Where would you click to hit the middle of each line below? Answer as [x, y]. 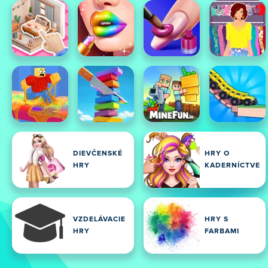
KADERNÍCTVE [232, 166]
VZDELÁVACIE [99, 220]
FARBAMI [222, 232]
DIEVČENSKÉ [98, 154]
